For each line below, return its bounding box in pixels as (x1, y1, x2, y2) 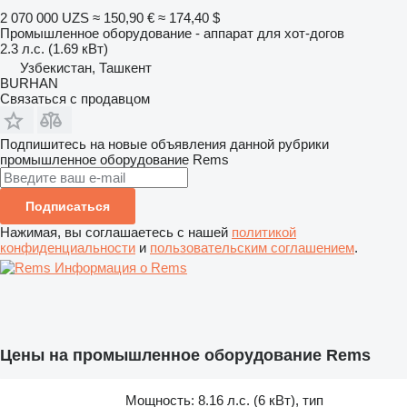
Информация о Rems (55, 259, 187, 275)
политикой (232, 223, 296, 240)
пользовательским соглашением (150, 239, 354, 255)
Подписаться (25, 198, 110, 213)
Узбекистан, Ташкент (20, 59, 152, 75)
